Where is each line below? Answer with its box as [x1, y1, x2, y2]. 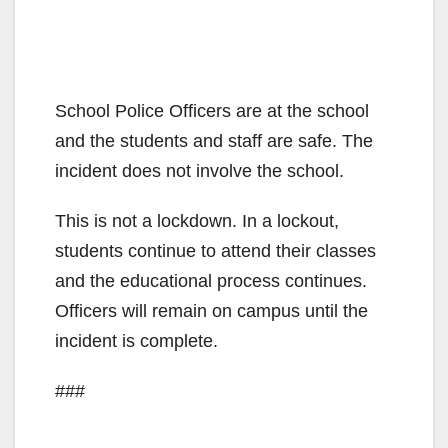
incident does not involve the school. [55, 160, 344, 181]
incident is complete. [55, 330, 218, 351]
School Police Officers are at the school [55, 100, 369, 121]
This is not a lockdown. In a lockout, [55, 210, 339, 231]
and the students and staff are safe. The [55, 130, 373, 151]
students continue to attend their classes [55, 240, 376, 261]
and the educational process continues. [55, 270, 367, 291]
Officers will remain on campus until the [55, 300, 368, 321]
